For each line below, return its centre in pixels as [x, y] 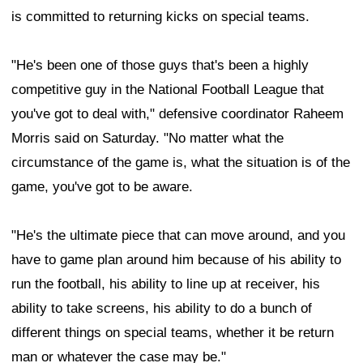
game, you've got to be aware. [102, 186]
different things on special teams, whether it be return [173, 332]
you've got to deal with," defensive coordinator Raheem [177, 113]
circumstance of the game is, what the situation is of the [181, 162]
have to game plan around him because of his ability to [176, 259]
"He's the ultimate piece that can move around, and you [178, 235]
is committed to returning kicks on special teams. [160, 16]
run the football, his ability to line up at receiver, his [166, 284]
